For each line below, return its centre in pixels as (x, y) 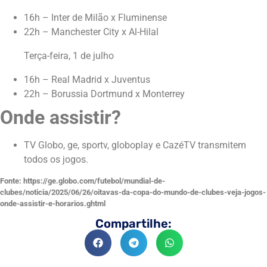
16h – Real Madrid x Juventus (87, 79)
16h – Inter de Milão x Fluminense (95, 17)
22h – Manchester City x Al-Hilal (91, 32)
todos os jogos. (56, 159)
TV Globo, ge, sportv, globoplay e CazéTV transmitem (135, 145)
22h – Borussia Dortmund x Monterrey (104, 94)
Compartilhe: (133, 224)
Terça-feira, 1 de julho (69, 55)
